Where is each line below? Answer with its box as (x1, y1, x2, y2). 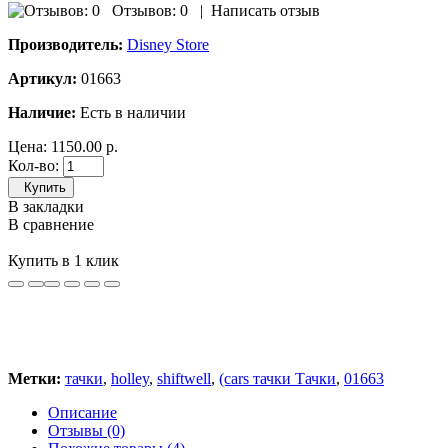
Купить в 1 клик (8, 251, 119, 269)
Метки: (8, 369, 61, 387)
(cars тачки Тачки (219, 369, 336, 387)
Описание (48, 403, 117, 421)
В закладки (8, 197, 84, 215)
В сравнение (8, 215, 94, 233)
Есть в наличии (80, 103, 186, 121)
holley (111, 369, 149, 387)
